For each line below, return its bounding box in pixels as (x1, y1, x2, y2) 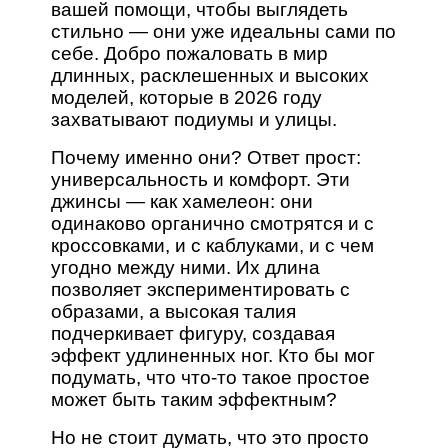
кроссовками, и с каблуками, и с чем (51, 235, 375, 257)
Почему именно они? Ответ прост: (51, 147, 362, 169)
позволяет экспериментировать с (51, 279, 351, 301)
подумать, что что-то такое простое (51, 367, 371, 389)
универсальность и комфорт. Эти (51, 169, 351, 191)
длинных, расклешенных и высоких (51, 65, 370, 87)
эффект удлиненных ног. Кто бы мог (51, 345, 376, 367)
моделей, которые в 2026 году (51, 87, 323, 109)
